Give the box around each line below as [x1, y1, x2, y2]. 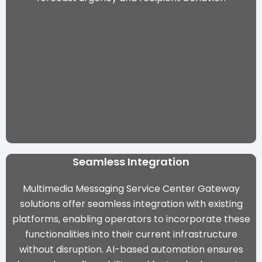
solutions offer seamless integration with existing [19, 196, 243, 211]
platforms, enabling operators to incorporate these [12, 212, 250, 226]
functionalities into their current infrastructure [25, 227, 237, 241]
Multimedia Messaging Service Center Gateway [22, 181, 240, 195]
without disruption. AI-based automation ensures [19, 242, 243, 256]
